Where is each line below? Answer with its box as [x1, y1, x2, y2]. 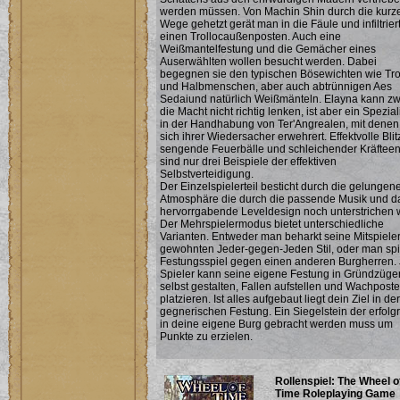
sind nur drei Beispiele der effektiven [160, 155, 337, 168]
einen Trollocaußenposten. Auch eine [160, 30, 341, 43]
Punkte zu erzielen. [160, 330, 253, 343]
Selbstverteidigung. [160, 168, 254, 180]
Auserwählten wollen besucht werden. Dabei [160, 55, 377, 68]
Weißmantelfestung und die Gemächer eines [160, 43, 376, 55]
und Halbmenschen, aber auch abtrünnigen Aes [160, 80, 392, 93]
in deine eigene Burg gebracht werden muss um [160, 318, 393, 330]
